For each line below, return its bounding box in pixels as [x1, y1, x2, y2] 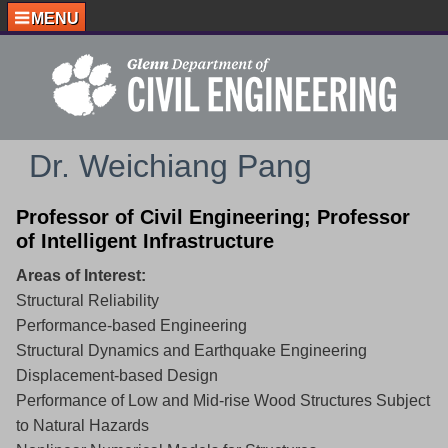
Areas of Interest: [16, 267, 146, 285]
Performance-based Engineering [16, 317, 247, 335]
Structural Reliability [16, 292, 159, 310]
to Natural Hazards [16, 417, 149, 435]
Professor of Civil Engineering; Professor [16, 206, 410, 229]
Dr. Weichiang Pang [28, 148, 312, 185]
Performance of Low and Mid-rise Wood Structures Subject [16, 392, 430, 410]
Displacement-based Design [16, 367, 218, 385]
